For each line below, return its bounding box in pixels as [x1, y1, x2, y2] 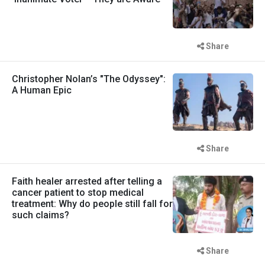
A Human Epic [12, 84, 72, 96]
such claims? [12, 209, 69, 221]
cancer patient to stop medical [12, 187, 144, 198]
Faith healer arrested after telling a [12, 176, 162, 187]
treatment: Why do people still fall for [12, 198, 173, 209]
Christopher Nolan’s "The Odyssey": [12, 73, 166, 85]
